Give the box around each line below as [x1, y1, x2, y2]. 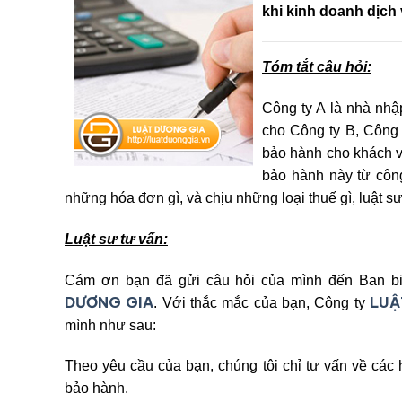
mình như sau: [65, 317, 156, 333]
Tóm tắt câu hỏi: [262, 59, 371, 75]
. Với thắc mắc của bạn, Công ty [153, 294, 371, 310]
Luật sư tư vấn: [65, 231, 168, 247]
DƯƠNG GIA [65, 293, 154, 311]
